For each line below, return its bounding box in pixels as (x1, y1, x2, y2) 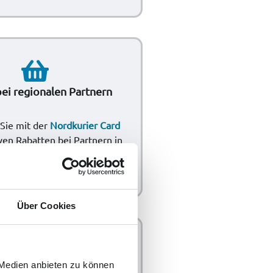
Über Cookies (16, 200, 76, 211)
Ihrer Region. (7, 147, 63, 160)
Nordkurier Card (49, 118, 120, 131)
